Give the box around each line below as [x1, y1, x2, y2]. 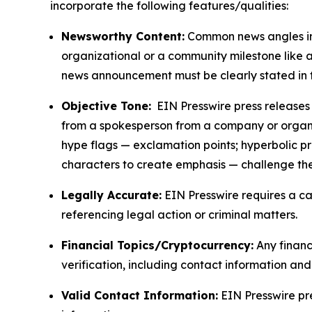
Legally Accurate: [61, 187, 162, 202]
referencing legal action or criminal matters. [61, 207, 297, 221]
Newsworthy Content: [61, 29, 185, 43]
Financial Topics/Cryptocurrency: [61, 237, 253, 252]
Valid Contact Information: [61, 288, 218, 302]
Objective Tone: [61, 98, 151, 113]
